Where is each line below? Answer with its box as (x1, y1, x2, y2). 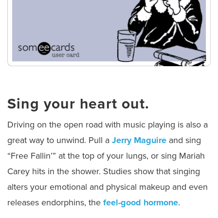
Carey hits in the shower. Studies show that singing (7, 166, 200, 177)
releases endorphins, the (7, 197, 103, 208)
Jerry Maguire (112, 135, 166, 146)
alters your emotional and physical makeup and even (7, 182, 208, 193)
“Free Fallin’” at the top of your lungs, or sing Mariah (7, 150, 205, 162)
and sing (166, 135, 201, 146)
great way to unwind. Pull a (7, 135, 112, 146)
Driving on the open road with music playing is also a (7, 119, 208, 130)
